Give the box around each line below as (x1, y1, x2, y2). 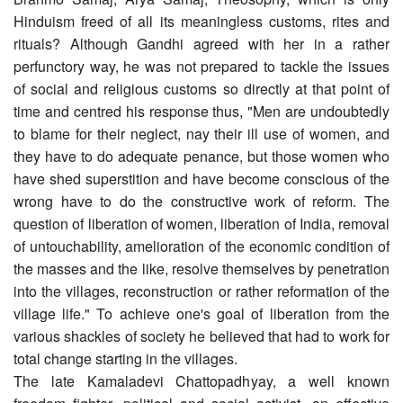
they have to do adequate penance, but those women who (13, 145, 390, 166)
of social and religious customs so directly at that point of (13, 77, 390, 99)
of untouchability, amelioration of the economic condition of (13, 235, 390, 256)
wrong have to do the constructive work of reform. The (13, 190, 390, 211)
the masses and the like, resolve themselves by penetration (13, 257, 390, 279)
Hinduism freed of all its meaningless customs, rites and (13, 10, 390, 31)
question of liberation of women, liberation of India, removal (13, 212, 390, 234)
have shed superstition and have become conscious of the (13, 167, 390, 189)
